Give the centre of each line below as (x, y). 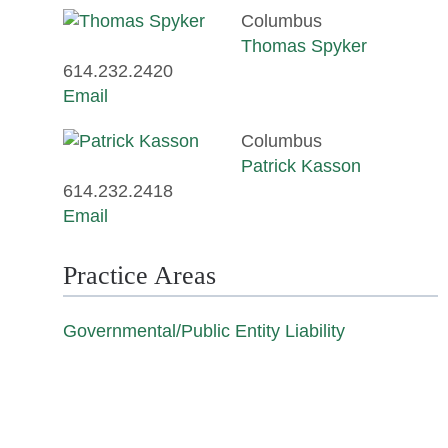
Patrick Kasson (301, 165)
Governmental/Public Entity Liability (204, 330)
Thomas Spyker (304, 45)
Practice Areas (140, 275)
